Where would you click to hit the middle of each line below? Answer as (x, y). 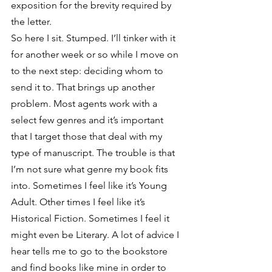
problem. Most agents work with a (85, 104)
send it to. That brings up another (84, 87)
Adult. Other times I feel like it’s (79, 202)
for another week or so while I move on (96, 54)
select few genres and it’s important (88, 120)
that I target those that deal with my (88, 136)
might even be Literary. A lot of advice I (96, 235)
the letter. (31, 22)
